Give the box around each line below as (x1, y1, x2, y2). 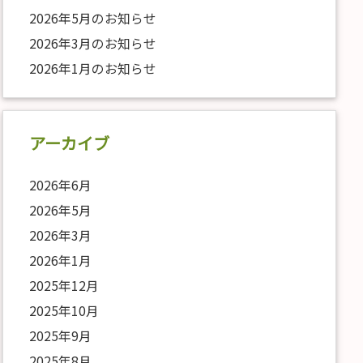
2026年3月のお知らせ (29, 34, 156, 53)
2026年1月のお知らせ (29, 59, 156, 79)
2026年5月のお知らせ (29, 9, 156, 28)
